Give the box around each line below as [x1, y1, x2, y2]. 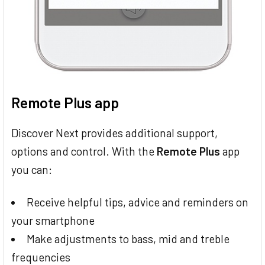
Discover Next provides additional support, [11, 125, 218, 140]
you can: [11, 162, 52, 176]
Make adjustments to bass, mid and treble [27, 231, 230, 245]
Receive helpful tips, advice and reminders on [27, 195, 249, 209]
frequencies [11, 250, 70, 264]
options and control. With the [11, 144, 157, 158]
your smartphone [11, 213, 95, 227]
